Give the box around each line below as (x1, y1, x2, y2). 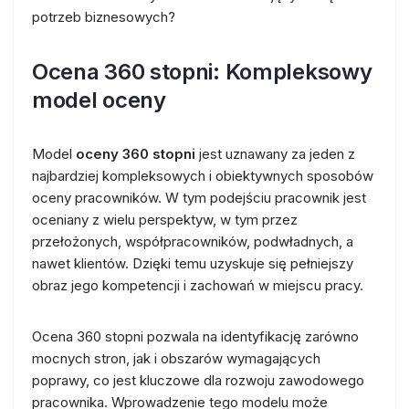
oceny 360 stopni (76, 144, 195, 163)
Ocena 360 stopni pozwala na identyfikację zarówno (32, 327, 359, 345)
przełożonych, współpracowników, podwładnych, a (32, 232, 353, 250)
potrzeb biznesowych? (32, 7, 175, 26)
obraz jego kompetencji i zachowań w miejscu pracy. (32, 276, 363, 294)
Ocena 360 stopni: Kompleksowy (32, 58, 372, 85)
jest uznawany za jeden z (195, 144, 355, 163)
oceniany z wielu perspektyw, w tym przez (32, 210, 298, 228)
